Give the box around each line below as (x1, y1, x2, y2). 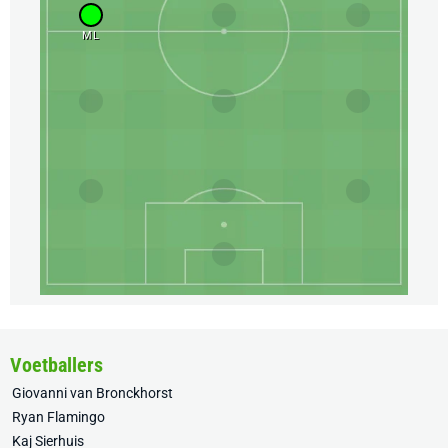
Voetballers (10, 353, 103, 378)
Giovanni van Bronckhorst (12, 385, 173, 402)
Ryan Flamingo (12, 409, 105, 426)
